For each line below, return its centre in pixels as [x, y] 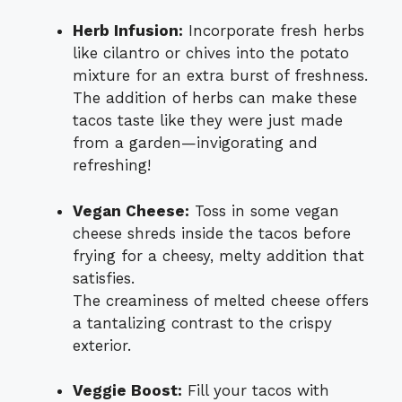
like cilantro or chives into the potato [211, 53]
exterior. [102, 345]
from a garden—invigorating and [195, 143]
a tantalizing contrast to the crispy [202, 323]
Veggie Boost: [127, 391]
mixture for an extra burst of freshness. [220, 76]
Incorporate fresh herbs [274, 31]
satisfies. [104, 278]
